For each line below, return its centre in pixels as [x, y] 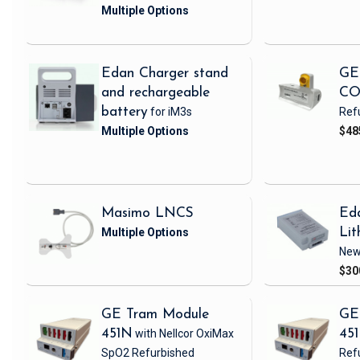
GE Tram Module [155, 315]
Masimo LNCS [147, 214]
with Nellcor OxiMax [184, 334]
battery [125, 112]
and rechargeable [155, 93]
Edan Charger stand [165, 74]
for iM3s [171, 112]
